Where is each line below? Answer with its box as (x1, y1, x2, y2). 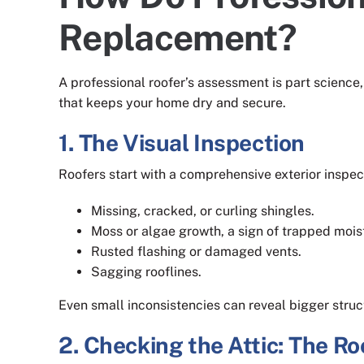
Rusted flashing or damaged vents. (91, 243, 301, 259)
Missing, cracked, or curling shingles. (91, 202, 314, 219)
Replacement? (58, 16, 297, 59)
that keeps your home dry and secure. (58, 94, 286, 110)
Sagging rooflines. (91, 263, 201, 279)
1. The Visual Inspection (58, 128, 305, 156)
